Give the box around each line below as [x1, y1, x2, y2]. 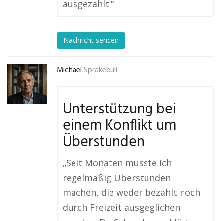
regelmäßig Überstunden [63, 172, 171, 184]
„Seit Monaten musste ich [63, 157, 172, 169]
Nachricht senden [63, 36, 119, 45]
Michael [57, 64, 82, 76]
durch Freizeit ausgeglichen [63, 201, 180, 213]
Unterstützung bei [63, 98, 176, 121]
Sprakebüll [84, 64, 117, 76]
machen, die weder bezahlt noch [63, 186, 200, 198]
